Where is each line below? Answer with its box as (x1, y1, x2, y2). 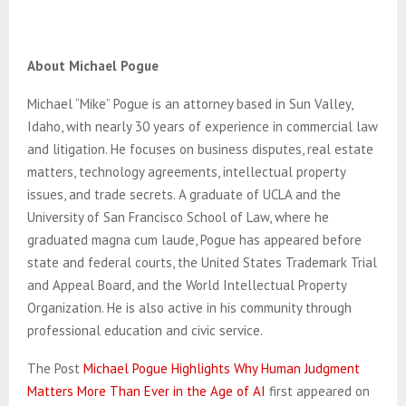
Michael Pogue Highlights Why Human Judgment (83, 359, 360, 377)
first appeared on (269, 382, 370, 400)
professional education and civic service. (27, 321, 263, 339)
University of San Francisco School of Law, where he (27, 208, 329, 226)
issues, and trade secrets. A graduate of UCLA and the (27, 185, 341, 203)
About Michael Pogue (27, 56, 159, 74)
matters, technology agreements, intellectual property (27, 162, 345, 180)
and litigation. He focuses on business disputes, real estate (27, 140, 373, 158)
